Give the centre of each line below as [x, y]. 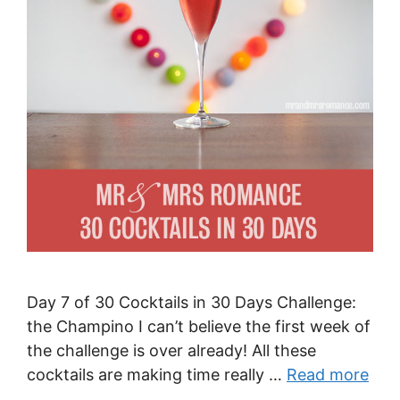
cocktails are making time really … [157, 374]
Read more [328, 374]
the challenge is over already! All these [171, 350]
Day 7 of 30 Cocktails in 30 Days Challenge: [192, 302]
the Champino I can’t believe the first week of [199, 326]
